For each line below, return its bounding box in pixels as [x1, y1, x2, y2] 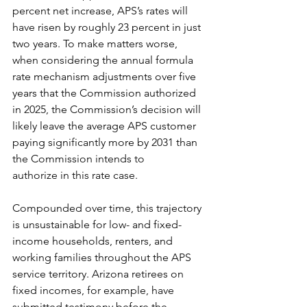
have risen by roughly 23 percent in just [12, 21, 204, 34]
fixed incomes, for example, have [12, 284, 177, 297]
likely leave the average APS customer [12, 119, 199, 132]
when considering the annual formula [12, 53, 196, 66]
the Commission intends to [12, 152, 147, 165]
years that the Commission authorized [12, 86, 199, 99]
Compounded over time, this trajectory [12, 201, 204, 214]
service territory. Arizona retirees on [12, 267, 186, 280]
